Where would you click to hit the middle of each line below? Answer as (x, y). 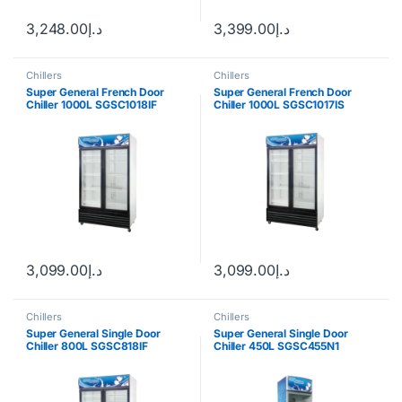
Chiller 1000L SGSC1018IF (92, 105)
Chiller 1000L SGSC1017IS (279, 105)
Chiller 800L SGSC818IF (87, 346)
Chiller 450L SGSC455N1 (276, 346)
